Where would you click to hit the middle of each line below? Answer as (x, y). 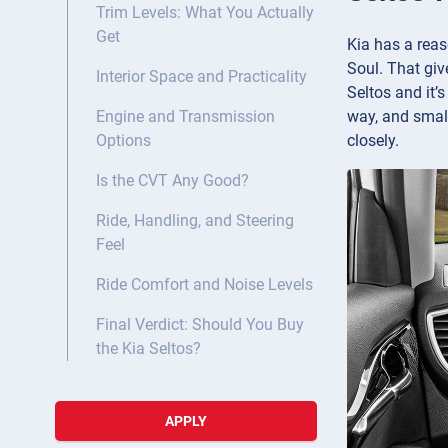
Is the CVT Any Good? (172, 181)
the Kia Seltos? (148, 349)
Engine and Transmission (185, 117)
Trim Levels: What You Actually (205, 13)
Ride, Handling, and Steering (195, 221)
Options (123, 141)
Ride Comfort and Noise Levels (204, 285)
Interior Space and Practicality (201, 77)
